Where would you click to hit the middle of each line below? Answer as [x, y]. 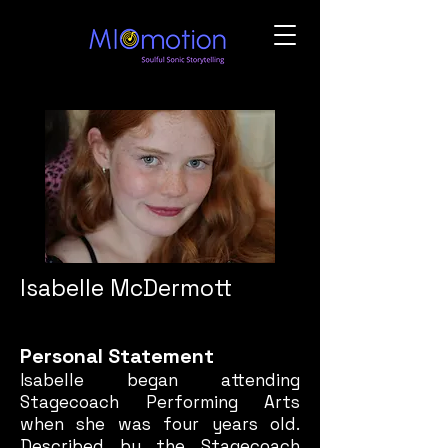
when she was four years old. [160, 424]
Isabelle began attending [160, 380]
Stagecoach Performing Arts [160, 402]
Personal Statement [117, 356]
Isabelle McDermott [126, 288]
